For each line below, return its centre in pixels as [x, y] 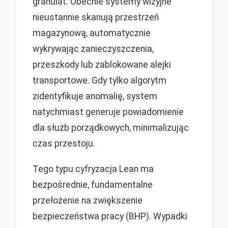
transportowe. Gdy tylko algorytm [99, 81]
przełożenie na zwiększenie [88, 201]
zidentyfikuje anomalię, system [95, 96]
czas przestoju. [64, 144]
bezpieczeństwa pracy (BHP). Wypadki [110, 217]
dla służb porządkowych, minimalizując [111, 128]
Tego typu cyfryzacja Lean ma [93, 169]
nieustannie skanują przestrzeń [96, 18]
